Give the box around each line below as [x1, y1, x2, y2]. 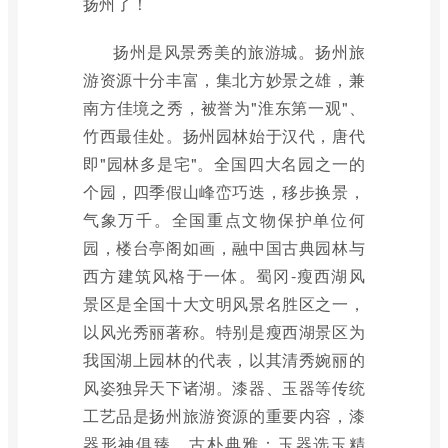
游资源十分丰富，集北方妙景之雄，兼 [83, 68, 365, 91]
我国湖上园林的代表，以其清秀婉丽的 [83, 348, 365, 371]
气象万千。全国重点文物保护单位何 [83, 208, 365, 231]
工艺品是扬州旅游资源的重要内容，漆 [83, 404, 365, 427]
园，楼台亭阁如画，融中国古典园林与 [83, 236, 365, 259]
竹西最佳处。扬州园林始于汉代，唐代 [83, 124, 365, 147]
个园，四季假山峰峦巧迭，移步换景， [83, 180, 365, 203]
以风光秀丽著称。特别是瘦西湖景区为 [83, 320, 365, 343]
